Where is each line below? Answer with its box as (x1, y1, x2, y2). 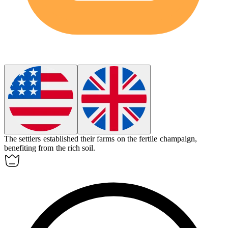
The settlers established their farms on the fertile (4, 134, 160, 144)
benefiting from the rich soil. (4, 144, 96, 153)
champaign (159, 134, 195, 144)
